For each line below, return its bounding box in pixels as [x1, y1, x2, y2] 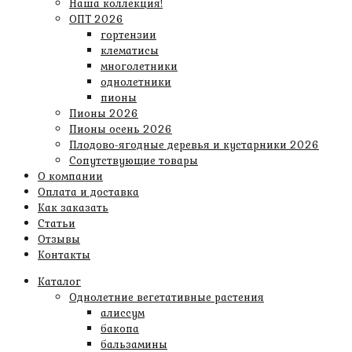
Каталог [38, 273, 81, 289]
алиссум [101, 305, 145, 321]
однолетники [101, 74, 171, 90]
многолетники [101, 58, 178, 74]
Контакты [38, 247, 90, 262]
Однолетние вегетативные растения [69, 289, 264, 305]
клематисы [101, 42, 159, 58]
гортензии [101, 27, 156, 42]
